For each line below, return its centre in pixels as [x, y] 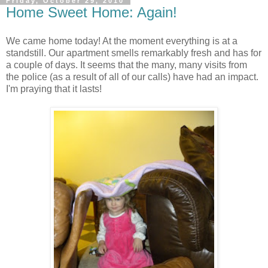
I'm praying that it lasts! [54, 89]
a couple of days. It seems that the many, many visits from [127, 65]
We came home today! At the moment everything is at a [122, 41]
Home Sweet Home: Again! [92, 13]
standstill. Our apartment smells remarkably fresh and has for [134, 53]
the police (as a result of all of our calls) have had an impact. [132, 77]
